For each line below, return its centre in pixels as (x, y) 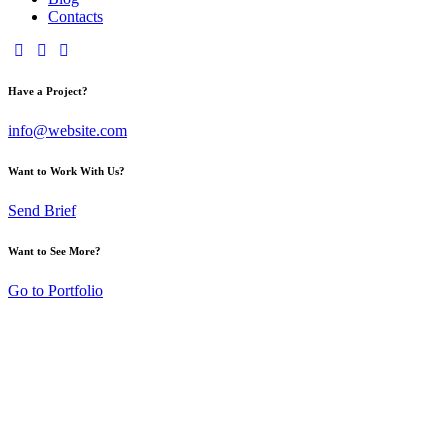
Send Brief (42, 210)
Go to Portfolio (55, 290)
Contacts (75, 16)
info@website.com (67, 130)
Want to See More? (54, 250)
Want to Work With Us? (66, 170)
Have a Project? (48, 90)
